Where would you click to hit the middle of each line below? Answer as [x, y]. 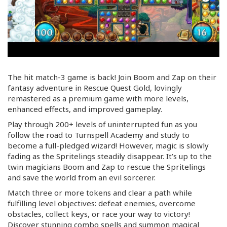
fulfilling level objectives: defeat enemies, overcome [102, 203]
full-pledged [67, 145]
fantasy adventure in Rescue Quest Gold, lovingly [95, 87]
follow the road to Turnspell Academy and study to [99, 135]
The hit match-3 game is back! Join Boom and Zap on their [112, 77]
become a [26, 145]
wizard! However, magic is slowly [149, 145]
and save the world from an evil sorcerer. [82, 177]
